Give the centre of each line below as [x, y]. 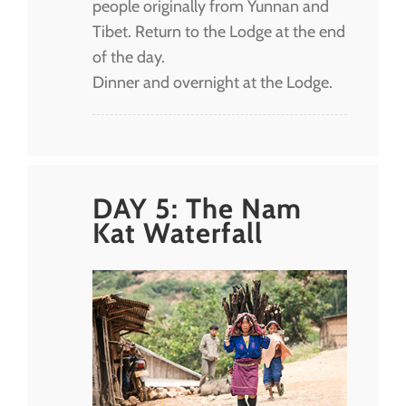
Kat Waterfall [178, 232]
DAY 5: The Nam [197, 208]
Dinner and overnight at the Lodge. [213, 82]
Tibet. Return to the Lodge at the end [219, 31]
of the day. [129, 57]
